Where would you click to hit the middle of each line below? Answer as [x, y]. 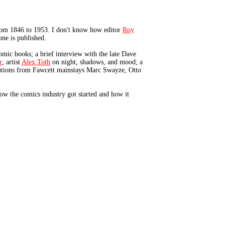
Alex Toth [36, 62]
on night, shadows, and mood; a [96, 62]
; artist [12, 62]
